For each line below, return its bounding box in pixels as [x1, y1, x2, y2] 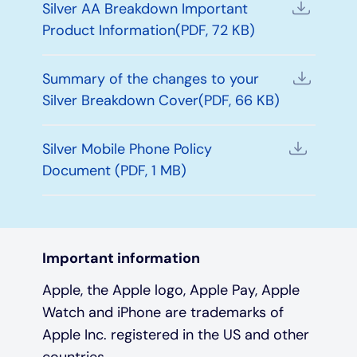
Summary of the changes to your [41, 69, 259, 88]
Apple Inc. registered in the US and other [41, 324, 309, 344]
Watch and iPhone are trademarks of [41, 302, 284, 322]
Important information [41, 248, 200, 268]
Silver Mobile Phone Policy [41, 139, 212, 159]
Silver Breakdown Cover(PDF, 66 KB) [41, 90, 280, 110]
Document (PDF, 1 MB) [41, 160, 186, 180]
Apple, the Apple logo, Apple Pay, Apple [41, 280, 300, 300]
